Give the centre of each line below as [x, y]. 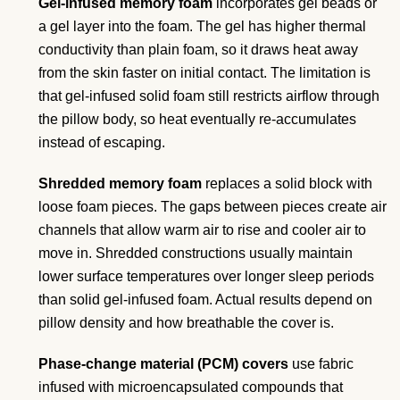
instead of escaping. [102, 142]
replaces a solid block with [287, 183]
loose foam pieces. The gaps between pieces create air [212, 206]
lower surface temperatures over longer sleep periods [206, 276]
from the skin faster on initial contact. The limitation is [204, 72]
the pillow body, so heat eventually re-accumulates [197, 119]
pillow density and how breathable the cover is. [186, 322]
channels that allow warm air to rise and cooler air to [202, 229]
